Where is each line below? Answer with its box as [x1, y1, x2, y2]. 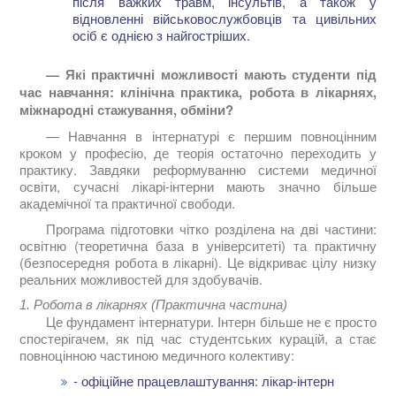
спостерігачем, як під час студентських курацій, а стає [19, 329, 377, 348]
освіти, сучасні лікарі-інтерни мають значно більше [19, 177, 377, 196]
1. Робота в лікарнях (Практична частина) [19, 297, 288, 313]
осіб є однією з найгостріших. [72, 26, 251, 45]
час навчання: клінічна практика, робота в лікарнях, [19, 82, 377, 103]
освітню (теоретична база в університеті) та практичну [19, 236, 377, 255]
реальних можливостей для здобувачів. [19, 270, 263, 289]
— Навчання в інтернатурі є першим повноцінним [46, 126, 377, 146]
